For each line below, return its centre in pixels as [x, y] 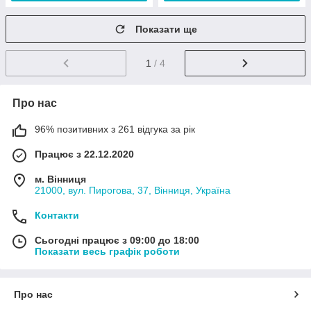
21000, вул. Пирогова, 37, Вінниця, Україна [133, 190]
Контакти [57, 215]
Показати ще [166, 29]
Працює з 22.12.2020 [84, 154]
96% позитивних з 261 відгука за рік [115, 129]
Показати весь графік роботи [107, 251]
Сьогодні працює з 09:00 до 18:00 [117, 240]
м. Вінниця [60, 179]
